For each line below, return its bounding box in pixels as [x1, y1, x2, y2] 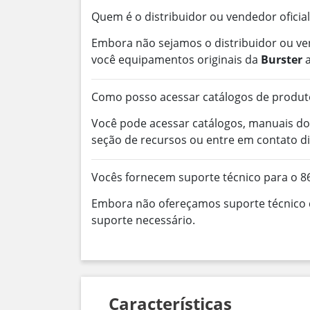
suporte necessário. [91, 212, 195, 228]
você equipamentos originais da [91, 52, 261, 67]
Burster [261, 52, 302, 67]
